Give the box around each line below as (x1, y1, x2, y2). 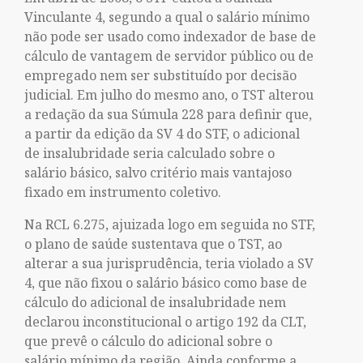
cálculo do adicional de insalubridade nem (24, 293, 286, 311)
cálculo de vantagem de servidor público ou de (24, 47, 314, 65)
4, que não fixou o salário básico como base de (24, 274, 307, 292)
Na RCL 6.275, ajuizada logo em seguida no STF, (24, 216, 315, 233)
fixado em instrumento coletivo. (24, 183, 221, 201)
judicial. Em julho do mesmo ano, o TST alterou (24, 86, 314, 104)
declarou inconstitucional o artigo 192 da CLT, (24, 313, 306, 331)
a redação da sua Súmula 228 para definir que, (24, 105, 312, 123)
